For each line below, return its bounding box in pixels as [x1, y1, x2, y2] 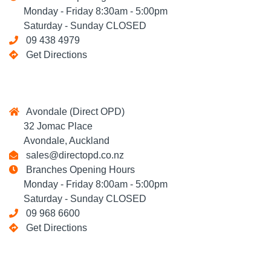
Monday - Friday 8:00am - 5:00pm [9, 179, 168, 189]
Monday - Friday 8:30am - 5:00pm [9, 6, 168, 16]
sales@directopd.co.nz [21, 150, 124, 160]
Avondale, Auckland [9, 135, 109, 146]
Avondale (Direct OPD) [21, 106, 125, 117]
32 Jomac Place [9, 121, 93, 131]
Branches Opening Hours [21, 165, 135, 175]
